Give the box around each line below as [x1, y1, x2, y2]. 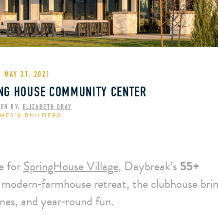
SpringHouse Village [23, 157, 118, 175]
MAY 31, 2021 [4, 71, 51, 79]
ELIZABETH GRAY [22, 104, 72, 111]
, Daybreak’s [118, 157, 180, 175]
